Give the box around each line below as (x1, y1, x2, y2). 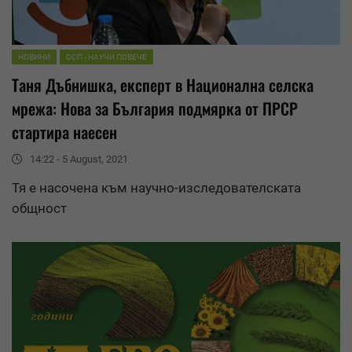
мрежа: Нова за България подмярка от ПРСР (12, 96, 298, 120)
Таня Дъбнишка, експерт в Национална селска (12, 72, 313, 97)
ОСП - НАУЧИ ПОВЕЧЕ (66, 52, 147, 61)
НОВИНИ (18, 52, 50, 61)
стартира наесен (12, 119, 117, 144)
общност (12, 200, 67, 216)
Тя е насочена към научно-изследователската (12, 179, 301, 196)
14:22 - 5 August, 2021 (30, 152, 128, 165)
